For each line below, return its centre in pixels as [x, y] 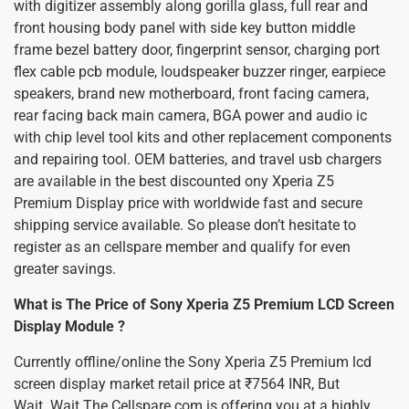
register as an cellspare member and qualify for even [182, 247]
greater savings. [65, 269]
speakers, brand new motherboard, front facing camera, [191, 94]
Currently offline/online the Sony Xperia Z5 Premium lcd [193, 362]
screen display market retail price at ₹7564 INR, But [177, 384]
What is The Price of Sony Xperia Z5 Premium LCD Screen [204, 304]
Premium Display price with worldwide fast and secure [188, 203]
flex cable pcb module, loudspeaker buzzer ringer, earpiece [199, 72]
